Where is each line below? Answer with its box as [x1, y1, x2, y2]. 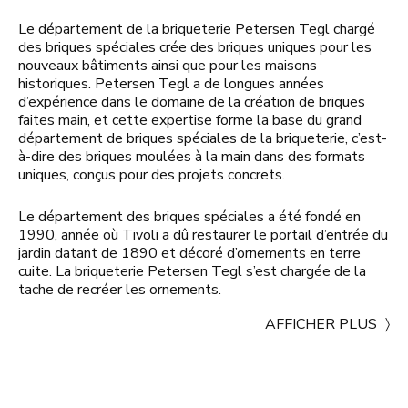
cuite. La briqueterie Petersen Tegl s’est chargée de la [18, 261, 366, 281]
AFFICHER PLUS [265, 314, 381, 334]
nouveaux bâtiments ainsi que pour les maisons [18, 56, 317, 76]
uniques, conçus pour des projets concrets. [18, 165, 285, 185]
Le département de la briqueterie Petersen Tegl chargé [18, 19, 375, 39]
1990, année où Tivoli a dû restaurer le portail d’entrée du [18, 225, 388, 245]
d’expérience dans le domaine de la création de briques [18, 92, 365, 112]
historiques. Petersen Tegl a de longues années [18, 74, 324, 94]
